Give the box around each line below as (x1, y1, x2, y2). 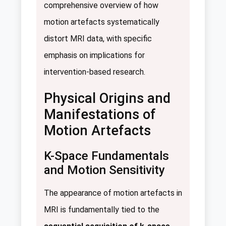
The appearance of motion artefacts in (44, 188, 182, 198)
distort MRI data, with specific (44, 33, 152, 43)
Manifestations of (44, 106, 156, 123)
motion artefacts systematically (44, 17, 159, 27)
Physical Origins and (44, 90, 171, 106)
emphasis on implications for (44, 50, 145, 60)
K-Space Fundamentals (44, 148, 169, 163)
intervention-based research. (44, 67, 145, 77)
